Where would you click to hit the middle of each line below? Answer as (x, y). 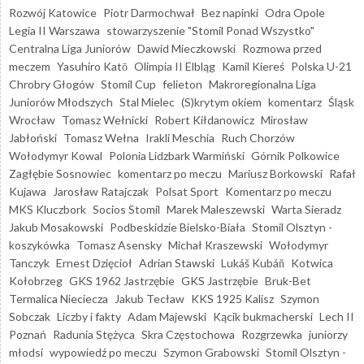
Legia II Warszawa (54, 30)
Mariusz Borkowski (275, 173)
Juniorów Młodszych (61, 102)
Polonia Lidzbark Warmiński (177, 155)
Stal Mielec (147, 102)
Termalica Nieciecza (58, 298)
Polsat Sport (187, 191)
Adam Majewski (167, 316)
